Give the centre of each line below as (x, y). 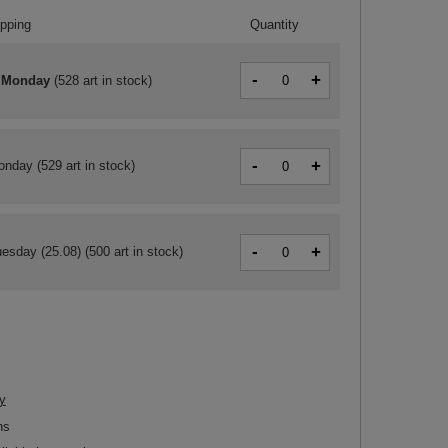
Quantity (274, 25)
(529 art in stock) (83, 166)
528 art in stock (102, 80)
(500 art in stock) (131, 252)
